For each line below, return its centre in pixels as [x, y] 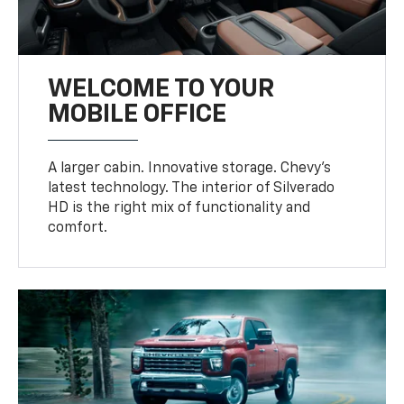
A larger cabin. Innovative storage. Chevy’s [190, 168]
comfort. [78, 228]
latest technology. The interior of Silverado [192, 188]
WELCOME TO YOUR [161, 89]
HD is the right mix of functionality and [179, 208]
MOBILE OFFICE [138, 114]
